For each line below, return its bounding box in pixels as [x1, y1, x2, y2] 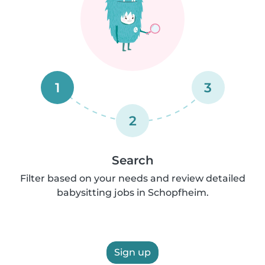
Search [111, 153, 154, 167]
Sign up [114, 247, 151, 258]
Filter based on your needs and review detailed [20, 173, 245, 184]
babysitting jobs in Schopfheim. [56, 187, 209, 198]
